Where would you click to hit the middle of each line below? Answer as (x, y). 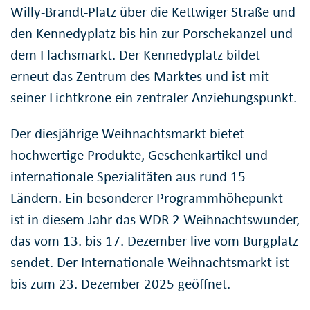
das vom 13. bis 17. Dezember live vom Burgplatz (154, 240)
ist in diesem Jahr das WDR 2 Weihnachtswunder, (155, 219)
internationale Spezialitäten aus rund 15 (128, 176)
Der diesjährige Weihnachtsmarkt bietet (127, 133)
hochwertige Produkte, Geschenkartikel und (139, 155)
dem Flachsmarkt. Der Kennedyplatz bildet (135, 54)
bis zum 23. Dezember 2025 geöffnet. (120, 283)
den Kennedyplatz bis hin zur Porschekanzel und (152, 33)
